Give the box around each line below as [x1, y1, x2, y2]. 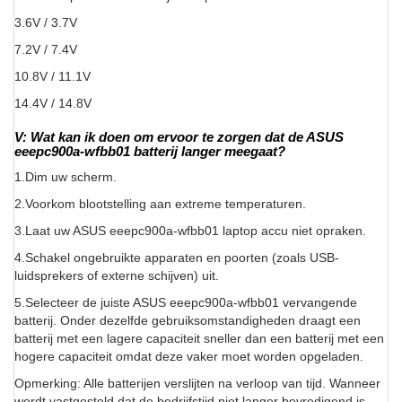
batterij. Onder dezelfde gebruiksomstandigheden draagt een [14, 313, 361, 328]
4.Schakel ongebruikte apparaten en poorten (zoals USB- [14, 250, 339, 266]
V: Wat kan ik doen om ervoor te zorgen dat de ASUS [14, 129, 344, 145]
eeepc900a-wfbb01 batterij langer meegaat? [14, 144, 285, 160]
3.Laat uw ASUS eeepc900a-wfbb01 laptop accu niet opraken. [14, 223, 366, 239]
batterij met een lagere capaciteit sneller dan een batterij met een [14, 331, 384, 346]
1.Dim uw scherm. [14, 170, 117, 185]
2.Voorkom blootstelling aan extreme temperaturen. [14, 197, 306, 212]
